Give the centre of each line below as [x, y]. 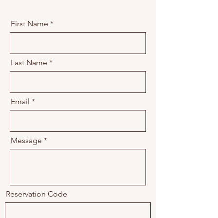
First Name [29, 24]
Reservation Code [36, 194]
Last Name [29, 63]
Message [26, 140]
